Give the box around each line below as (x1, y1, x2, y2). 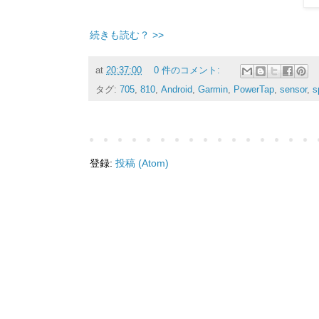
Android (161, 85, 192, 95)
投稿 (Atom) (115, 157, 169, 169)
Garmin (198, 85, 228, 95)
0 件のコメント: (153, 66, 223, 76)
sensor (280, 85, 307, 95)
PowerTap (234, 85, 274, 95)
